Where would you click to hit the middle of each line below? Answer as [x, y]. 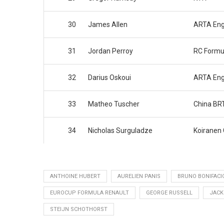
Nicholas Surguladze [120, 131]
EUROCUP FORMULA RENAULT [89, 193]
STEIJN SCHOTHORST [79, 209]
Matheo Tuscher [114, 104]
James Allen [108, 25]
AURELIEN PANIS [139, 176]
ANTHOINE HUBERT [75, 176]
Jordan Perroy [110, 51]
